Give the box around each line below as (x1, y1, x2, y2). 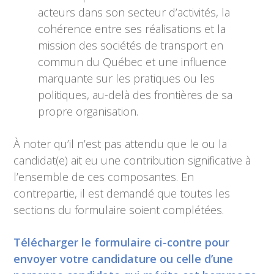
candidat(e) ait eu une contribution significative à (13, 153, 251, 168)
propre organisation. (38, 104, 139, 119)
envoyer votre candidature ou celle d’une (13, 251, 234, 266)
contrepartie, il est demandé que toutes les (13, 186, 231, 201)
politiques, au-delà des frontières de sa (38, 87, 233, 102)
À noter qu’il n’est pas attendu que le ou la (13, 136, 228, 151)
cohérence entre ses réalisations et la (38, 21, 226, 36)
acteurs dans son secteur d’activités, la (38, 5, 231, 20)
